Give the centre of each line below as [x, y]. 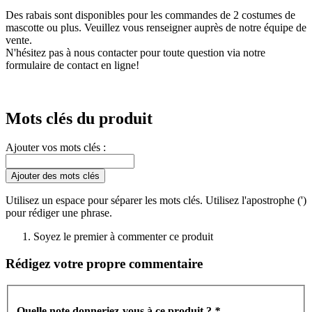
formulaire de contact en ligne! [72, 65]
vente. [19, 40]
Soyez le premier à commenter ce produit [123, 237]
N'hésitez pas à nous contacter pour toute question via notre [135, 52]
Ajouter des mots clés [55, 176]
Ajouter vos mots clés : [56, 148]
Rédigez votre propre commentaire [104, 264]
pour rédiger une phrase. [59, 213]
